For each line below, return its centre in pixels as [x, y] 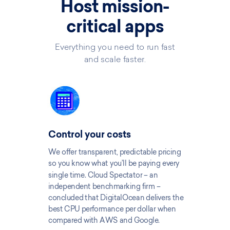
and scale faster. [115, 60]
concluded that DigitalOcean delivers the [116, 198]
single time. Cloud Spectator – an [103, 175]
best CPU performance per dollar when [112, 209]
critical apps [115, 28]
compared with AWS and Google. [105, 220]
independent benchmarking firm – [104, 186]
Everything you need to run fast [115, 48]
